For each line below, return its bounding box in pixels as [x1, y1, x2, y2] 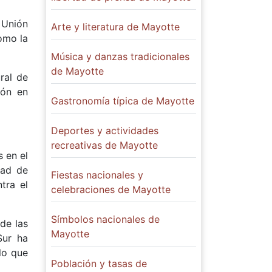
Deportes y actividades [51, 124, 158, 137]
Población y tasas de [51, 257, 147, 270]
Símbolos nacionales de [51, 213, 160, 226]
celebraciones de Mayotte [51, 183, 171, 196]
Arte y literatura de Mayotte [51, 21, 180, 33]
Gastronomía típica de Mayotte [51, 95, 194, 107]
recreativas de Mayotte [51, 139, 158, 152]
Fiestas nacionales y [51, 169, 143, 182]
